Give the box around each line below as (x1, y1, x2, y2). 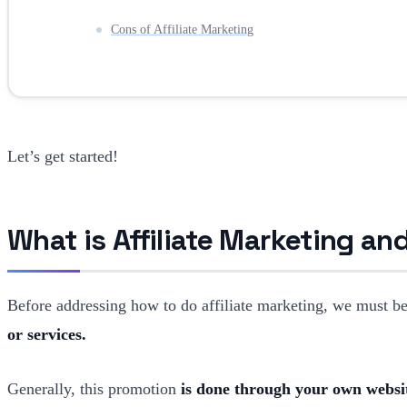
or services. (7, 324, 86, 343)
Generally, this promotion (7, 379, 181, 398)
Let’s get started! (7, 146, 118, 165)
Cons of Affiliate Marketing (111, 22, 253, 36)
